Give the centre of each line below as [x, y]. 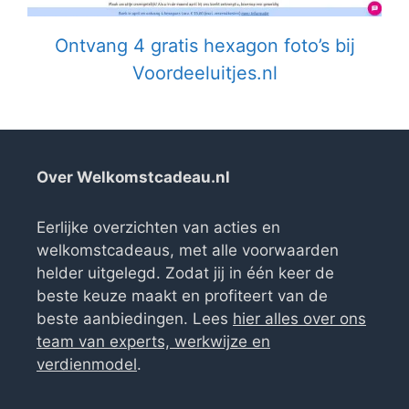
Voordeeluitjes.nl [204, 73]
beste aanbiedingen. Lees [135, 319]
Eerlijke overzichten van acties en [158, 228]
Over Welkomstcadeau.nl [133, 178]
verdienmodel [87, 365]
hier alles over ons [299, 319]
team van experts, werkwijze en [153, 342]
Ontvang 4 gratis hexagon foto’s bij [204, 46]
